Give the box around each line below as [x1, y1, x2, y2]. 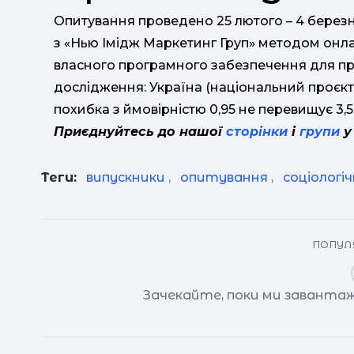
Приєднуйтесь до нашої [54, 124, 226, 140]
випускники [86, 170, 165, 186]
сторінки [226, 124, 288, 140]
